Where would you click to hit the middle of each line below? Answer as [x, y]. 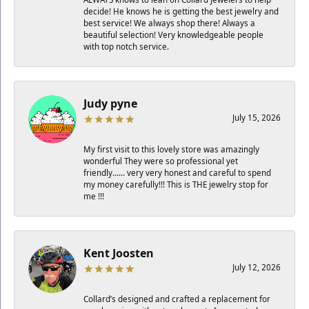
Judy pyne [110, 103]
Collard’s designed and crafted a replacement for [177, 299]
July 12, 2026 [257, 267]
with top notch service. [126, 46]
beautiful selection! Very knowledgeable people [173, 34]
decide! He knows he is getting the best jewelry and [181, 11]
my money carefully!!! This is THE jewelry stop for [176, 184]
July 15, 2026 [257, 117]
